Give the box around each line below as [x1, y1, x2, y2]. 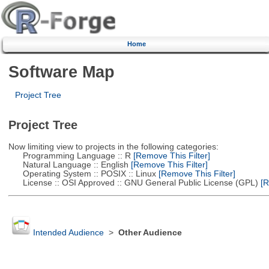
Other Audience [118, 228, 182, 238]
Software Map [8, 62, 115, 81]
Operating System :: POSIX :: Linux [8, 169, 156, 178]
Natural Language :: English [8, 160, 128, 169]
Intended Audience [32, 228, 104, 238]
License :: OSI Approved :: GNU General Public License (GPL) [8, 178, 258, 187]
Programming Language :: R [8, 151, 131, 160]
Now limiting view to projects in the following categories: [8, 142, 219, 151]
